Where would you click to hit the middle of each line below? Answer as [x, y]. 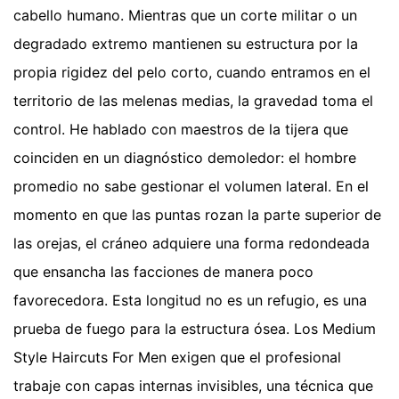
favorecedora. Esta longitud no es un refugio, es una [190, 301]
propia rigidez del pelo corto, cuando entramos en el [192, 73]
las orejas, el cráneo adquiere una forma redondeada [191, 244]
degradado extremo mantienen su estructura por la [186, 44]
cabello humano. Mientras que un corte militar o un [185, 16]
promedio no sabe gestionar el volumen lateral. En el [191, 187]
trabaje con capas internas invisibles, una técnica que [193, 386]
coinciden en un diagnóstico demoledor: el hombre [185, 158]
